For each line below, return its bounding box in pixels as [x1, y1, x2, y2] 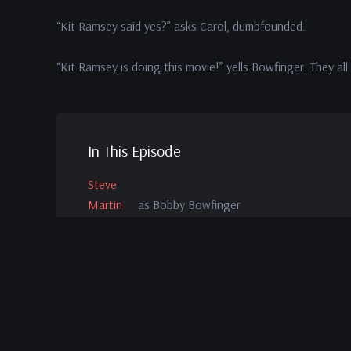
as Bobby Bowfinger [138, 197, 241, 212]
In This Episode [88, 141, 181, 161]
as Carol [138, 254, 179, 270]
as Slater [138, 311, 183, 327]
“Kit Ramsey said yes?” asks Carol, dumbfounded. [56, 18, 309, 34]
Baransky [88, 254, 134, 270]
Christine [88, 233, 132, 249]
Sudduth [88, 311, 130, 327]
